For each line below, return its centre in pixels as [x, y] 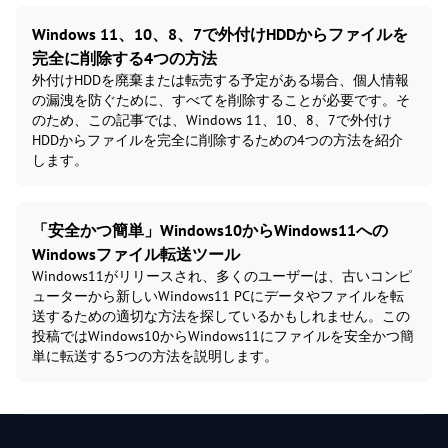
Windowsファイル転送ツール [136, 253]
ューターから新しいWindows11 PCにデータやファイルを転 [218, 295]
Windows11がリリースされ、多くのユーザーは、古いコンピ [222, 275]
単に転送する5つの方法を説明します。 [155, 355]
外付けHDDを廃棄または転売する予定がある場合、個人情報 [220, 79]
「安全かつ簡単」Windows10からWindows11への [210, 229]
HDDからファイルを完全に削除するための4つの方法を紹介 [217, 139]
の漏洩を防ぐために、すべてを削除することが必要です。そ [221, 99]
